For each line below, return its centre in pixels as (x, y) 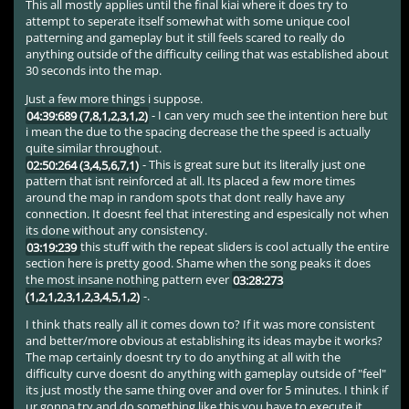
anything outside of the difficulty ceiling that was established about (208, 54)
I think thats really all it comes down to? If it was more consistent (201, 325)
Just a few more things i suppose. (115, 99)
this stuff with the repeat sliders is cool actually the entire (234, 247)
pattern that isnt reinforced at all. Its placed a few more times (191, 181)
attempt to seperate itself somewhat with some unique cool (188, 21)
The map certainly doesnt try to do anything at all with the (184, 357)
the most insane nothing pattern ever (129, 280)
